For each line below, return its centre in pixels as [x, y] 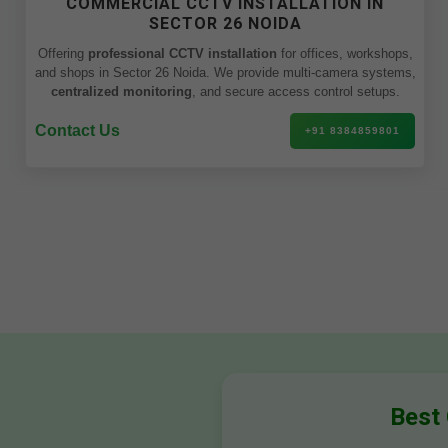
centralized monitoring [121, 91]
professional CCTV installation [182, 53]
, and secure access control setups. [295, 91]
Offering [62, 53]
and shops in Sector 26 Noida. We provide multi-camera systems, [225, 72]
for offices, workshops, [344, 53]
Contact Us [77, 130]
